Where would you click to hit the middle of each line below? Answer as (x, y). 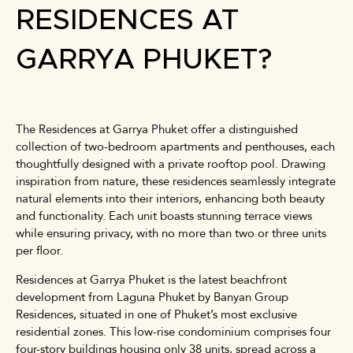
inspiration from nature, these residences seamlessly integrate (176, 181)
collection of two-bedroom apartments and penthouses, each (175, 146)
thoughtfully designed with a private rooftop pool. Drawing (171, 163)
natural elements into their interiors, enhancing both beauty (170, 198)
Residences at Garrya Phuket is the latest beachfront (151, 279)
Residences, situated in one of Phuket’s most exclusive (156, 314)
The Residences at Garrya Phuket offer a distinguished (157, 129)
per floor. (39, 250)
